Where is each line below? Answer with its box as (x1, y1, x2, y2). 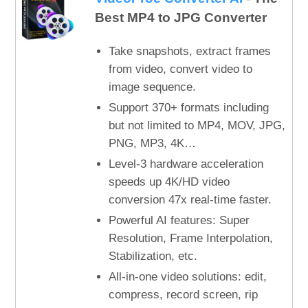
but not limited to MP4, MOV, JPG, (108, 119, 285, 132)
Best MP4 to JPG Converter (94, 10, 267, 25)
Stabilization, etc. (108, 250, 197, 263)
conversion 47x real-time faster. (108, 193, 272, 206)
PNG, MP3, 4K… (108, 137, 196, 150)
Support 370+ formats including (108, 101, 269, 114)
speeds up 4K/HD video (108, 175, 230, 188)
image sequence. (108, 80, 196, 93)
